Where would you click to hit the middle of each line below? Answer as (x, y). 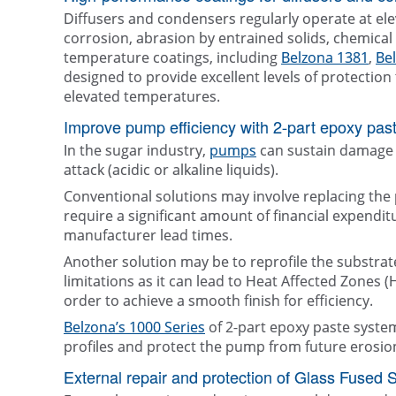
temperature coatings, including (172, 58)
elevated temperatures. (142, 97)
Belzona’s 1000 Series (134, 327)
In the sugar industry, (137, 151)
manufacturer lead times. (148, 236)
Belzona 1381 (325, 58)
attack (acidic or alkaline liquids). (171, 170)
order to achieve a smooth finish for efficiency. (218, 301)
